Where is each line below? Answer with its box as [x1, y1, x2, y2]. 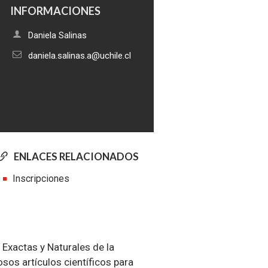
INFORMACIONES [10, 4, 101, 17]
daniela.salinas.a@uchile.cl [28, 50, 132, 61]
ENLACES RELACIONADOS [13, 150, 139, 163]
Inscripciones [12, 172, 69, 184]
